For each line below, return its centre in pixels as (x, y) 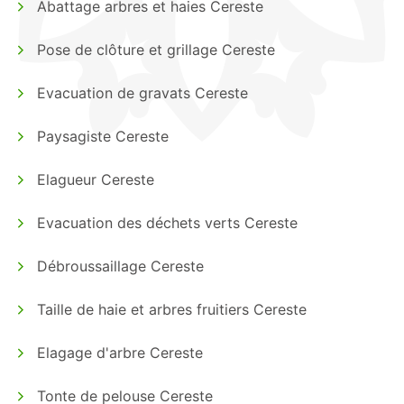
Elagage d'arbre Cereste (120, 352)
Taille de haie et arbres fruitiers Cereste (172, 309)
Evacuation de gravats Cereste (142, 92)
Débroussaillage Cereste (120, 266)
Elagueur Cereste (96, 179)
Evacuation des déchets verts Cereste (167, 222)
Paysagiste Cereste (103, 136)
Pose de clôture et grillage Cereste (156, 49)
